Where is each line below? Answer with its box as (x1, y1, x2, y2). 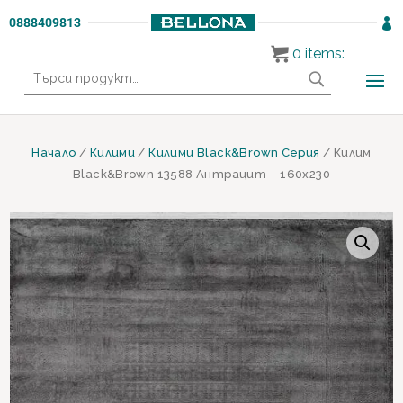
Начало (31, 146, 76, 159)
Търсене (23, 60, 80, 75)
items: (305, 45, 345, 62)
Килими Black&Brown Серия (148, 146, 320, 159)
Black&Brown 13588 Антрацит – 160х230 (72, 167, 331, 181)
